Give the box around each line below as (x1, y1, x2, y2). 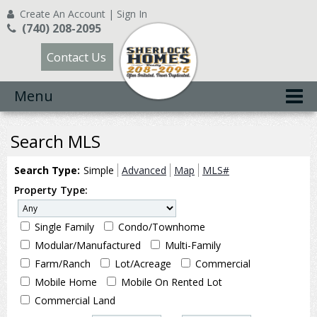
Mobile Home (35, 275, 97, 289)
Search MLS (11, 129, 100, 153)
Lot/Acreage (115, 257, 171, 270)
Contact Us (47, 49, 106, 65)
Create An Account (20, 7, 105, 21)
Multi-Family (165, 238, 221, 252)
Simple (83, 163, 114, 177)
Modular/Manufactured (35, 238, 141, 252)
